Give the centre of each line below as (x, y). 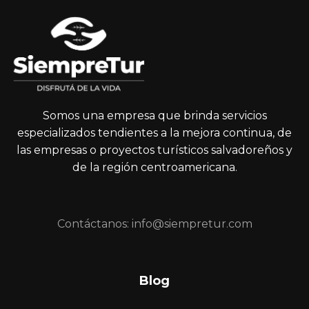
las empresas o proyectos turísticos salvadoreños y (154, 150)
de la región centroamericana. (154, 167)
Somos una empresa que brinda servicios (154, 116)
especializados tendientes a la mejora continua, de (154, 133)
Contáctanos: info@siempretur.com (154, 224)
